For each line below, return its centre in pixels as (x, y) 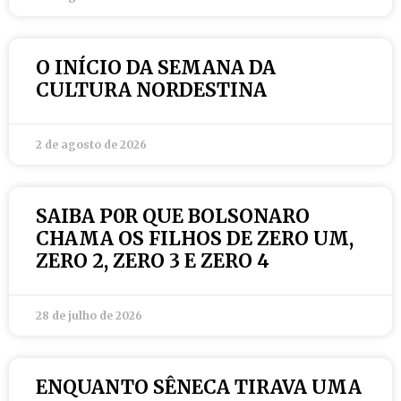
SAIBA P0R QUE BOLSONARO (173, 216)
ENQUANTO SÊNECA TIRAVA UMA (199, 387)
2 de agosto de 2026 (91, 145)
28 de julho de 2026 (89, 316)
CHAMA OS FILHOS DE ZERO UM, (195, 239)
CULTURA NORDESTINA (151, 90)
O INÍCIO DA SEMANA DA (156, 68)
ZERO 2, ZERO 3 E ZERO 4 (153, 261)
